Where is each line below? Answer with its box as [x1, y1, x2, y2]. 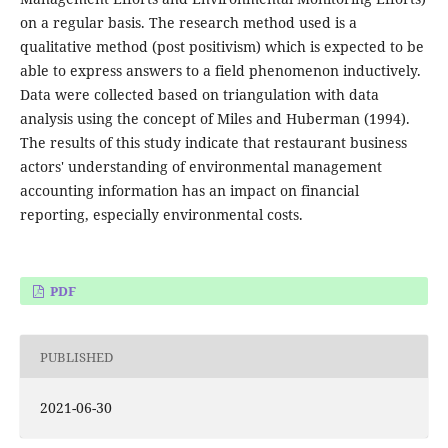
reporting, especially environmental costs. [19, 205, 303, 225]
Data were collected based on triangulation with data [19, 85, 379, 105]
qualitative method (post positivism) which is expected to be [19, 37, 424, 57]
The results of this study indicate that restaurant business [19, 133, 407, 153]
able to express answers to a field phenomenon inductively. [19, 61, 421, 81]
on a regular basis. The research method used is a [19, 13, 357, 33]
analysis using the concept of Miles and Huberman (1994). [19, 109, 410, 129]
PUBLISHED [39, 347, 113, 366]
